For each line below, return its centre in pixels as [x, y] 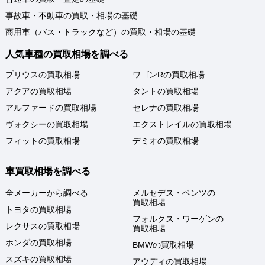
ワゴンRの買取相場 [169, 75]
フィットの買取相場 [43, 141]
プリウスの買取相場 [43, 75]
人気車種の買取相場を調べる [67, 54]
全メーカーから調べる [47, 193]
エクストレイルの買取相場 [182, 125]
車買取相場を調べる [48, 172]
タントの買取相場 [166, 91]
